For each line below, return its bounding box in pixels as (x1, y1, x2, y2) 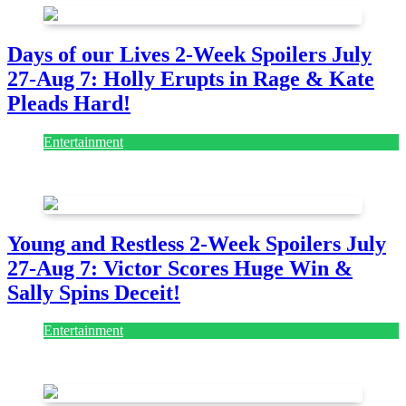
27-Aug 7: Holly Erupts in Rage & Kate (7, 66, 374, 91)
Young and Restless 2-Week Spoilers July (7, 231, 386, 256)
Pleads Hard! (7, 91, 130, 115)
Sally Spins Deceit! (7, 280, 180, 304)
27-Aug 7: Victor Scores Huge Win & (7, 256, 353, 280)
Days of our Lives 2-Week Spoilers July (7, 42, 372, 66)
